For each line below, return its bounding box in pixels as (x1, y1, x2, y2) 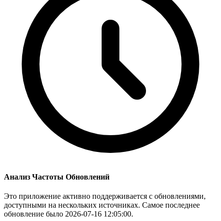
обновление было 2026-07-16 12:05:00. (4, 209, 133, 218)
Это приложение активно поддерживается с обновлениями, (4, 191, 206, 200)
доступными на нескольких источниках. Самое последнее (4, 200, 200, 209)
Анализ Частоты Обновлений (4, 172, 110, 181)
